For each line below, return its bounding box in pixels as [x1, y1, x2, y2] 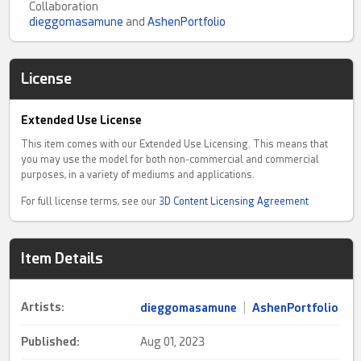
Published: [21, 334, 81, 348]
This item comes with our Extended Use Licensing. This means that [21, 138, 329, 150]
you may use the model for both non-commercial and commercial [21, 153, 320, 165]
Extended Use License [21, 113, 143, 127]
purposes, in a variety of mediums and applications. [21, 168, 255, 180]
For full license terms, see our [21, 195, 160, 207]
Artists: [21, 300, 65, 313]
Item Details [21, 249, 104, 267]
